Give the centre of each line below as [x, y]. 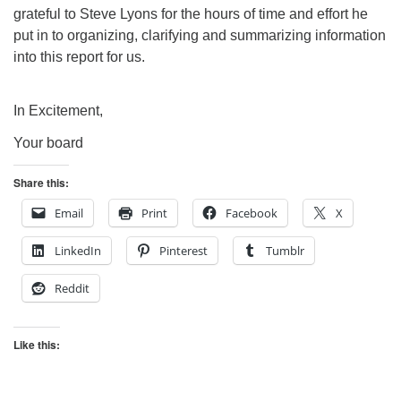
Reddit [72, 288]
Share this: [41, 183]
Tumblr [285, 251]
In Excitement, [58, 111]
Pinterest [183, 251]
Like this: [37, 345]
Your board [48, 143]
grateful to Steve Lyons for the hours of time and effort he [191, 14]
